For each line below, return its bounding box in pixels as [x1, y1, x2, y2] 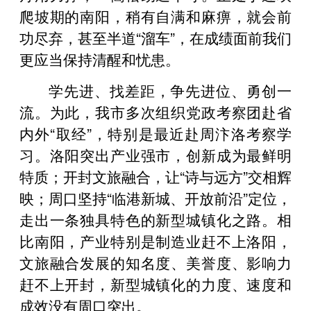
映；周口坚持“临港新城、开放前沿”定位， [19, 187, 292, 208]
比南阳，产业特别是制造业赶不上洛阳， [19, 230, 292, 251]
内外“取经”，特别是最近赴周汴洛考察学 [19, 122, 292, 144]
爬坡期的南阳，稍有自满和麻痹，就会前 [19, 5, 292, 26]
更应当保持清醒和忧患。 [19, 48, 180, 69]
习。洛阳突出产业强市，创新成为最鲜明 [19, 144, 292, 165]
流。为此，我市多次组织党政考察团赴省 [19, 101, 292, 122]
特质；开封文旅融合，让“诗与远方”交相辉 [19, 165, 292, 187]
